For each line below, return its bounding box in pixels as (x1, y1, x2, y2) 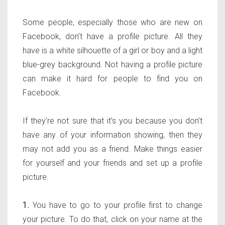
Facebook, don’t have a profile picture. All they (23, 32, 202, 42)
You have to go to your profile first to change (29, 200, 202, 210)
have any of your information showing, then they (23, 130, 202, 140)
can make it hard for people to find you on (23, 74, 202, 84)
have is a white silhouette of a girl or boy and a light (23, 46, 202, 56)
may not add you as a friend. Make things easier (23, 144, 202, 154)
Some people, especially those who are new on (23, 18, 202, 28)
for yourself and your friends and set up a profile (23, 158, 202, 168)
